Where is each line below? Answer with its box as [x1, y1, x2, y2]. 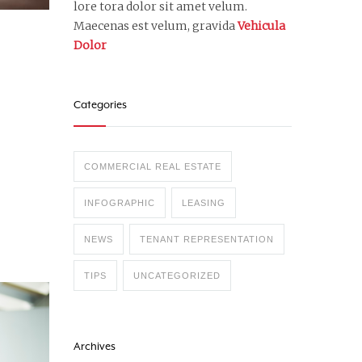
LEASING [182, 198, 225, 208]
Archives [74, 340, 116, 352]
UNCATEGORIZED [133, 271, 221, 280]
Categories [74, 99, 127, 111]
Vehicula [238, 19, 285, 33]
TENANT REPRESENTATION [140, 234, 274, 244]
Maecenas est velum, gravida [74, 19, 238, 33]
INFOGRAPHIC [84, 198, 155, 208]
